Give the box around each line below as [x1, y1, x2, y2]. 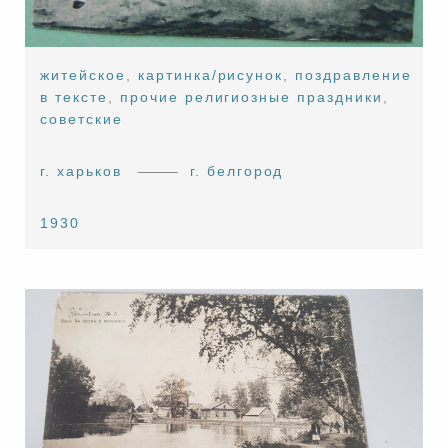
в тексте [40, 88, 109, 105]
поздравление [295, 66, 412, 83]
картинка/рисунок [137, 66, 284, 83]
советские [40, 110, 123, 127]
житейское [40, 66, 126, 83]
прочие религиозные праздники [119, 88, 383, 105]
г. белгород [189, 162, 284, 179]
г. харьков [40, 162, 122, 179]
